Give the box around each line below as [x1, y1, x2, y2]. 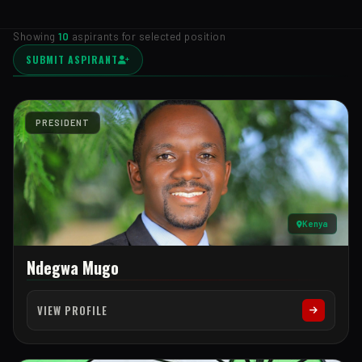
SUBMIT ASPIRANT [26, 53, 118, 66]
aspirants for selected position [69, 30, 225, 43]
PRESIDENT [36, 117, 90, 128]
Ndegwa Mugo [27, 255, 119, 280]
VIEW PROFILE [37, 301, 107, 318]
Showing [13, 30, 58, 43]
